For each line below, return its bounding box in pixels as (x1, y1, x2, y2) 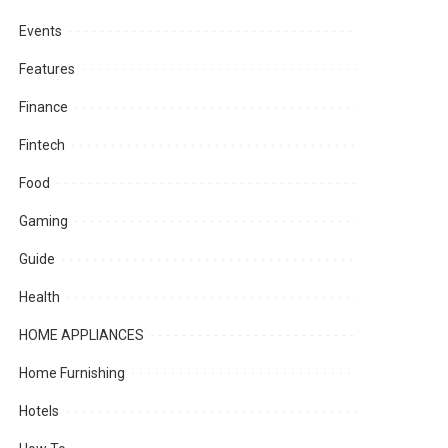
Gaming (19, 213, 69, 230)
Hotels (19, 403, 60, 420)
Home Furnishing (19, 365, 126, 382)
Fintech (19, 137, 66, 154)
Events (19, 23, 63, 40)
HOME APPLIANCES (19, 327, 145, 344)
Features (19, 61, 76, 78)
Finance (19, 99, 69, 116)
